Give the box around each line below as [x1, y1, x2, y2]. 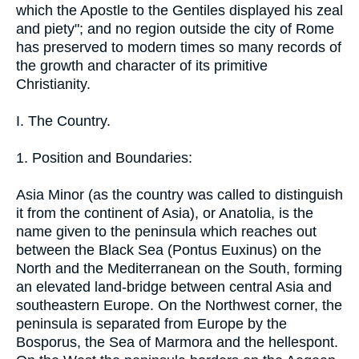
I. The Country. [16, 112, 111, 129]
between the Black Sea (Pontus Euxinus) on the [16, 241, 321, 258]
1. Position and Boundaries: [16, 149, 192, 166]
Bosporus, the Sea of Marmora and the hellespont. [16, 333, 338, 350]
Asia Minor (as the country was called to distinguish [16, 186, 343, 203]
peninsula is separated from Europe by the [16, 315, 287, 332]
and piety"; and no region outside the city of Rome [16, 20, 334, 37]
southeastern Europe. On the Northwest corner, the [16, 296, 342, 313]
